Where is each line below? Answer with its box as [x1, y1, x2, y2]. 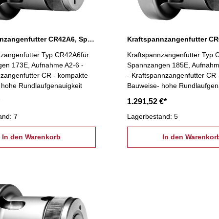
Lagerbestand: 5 [127, 112, 178, 120]
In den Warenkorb [1, 132, 61, 141]
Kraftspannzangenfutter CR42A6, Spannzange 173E [88, 35, 94, 43]
